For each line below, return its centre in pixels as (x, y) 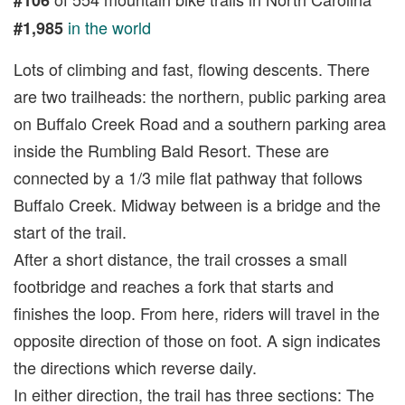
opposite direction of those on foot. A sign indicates (197, 339)
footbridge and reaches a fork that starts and (174, 285)
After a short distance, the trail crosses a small (180, 258)
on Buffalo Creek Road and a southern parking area (200, 122)
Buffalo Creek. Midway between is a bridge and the (197, 204)
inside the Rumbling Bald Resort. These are (171, 150)
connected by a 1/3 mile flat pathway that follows (188, 177)
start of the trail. (70, 231)
